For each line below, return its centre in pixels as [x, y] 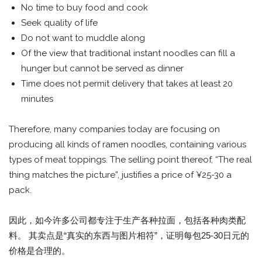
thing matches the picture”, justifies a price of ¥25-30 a [120, 175]
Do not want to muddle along [83, 38]
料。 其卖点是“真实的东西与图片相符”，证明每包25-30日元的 [129, 236]
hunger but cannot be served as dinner [102, 69]
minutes [37, 99]
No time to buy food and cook [85, 8]
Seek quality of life [59, 23]
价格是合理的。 [39, 251]
